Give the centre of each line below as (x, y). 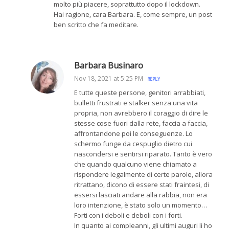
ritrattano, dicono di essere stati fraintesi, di (142, 185)
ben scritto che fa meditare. (96, 25)
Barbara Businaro (109, 66)
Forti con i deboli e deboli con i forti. (128, 215)
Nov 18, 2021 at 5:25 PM (109, 79)
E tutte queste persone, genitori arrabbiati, (140, 93)
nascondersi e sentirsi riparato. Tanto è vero (143, 154)
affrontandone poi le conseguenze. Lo (133, 134)
